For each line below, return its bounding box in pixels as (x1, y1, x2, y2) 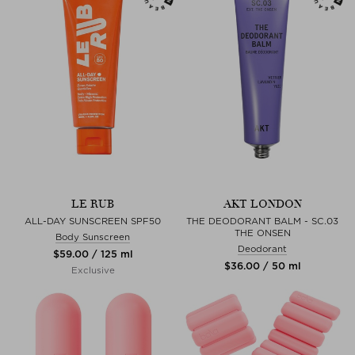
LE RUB (71, 197, 114, 211)
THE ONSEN (234, 227, 291, 239)
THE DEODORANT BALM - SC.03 (186, 215, 338, 227)
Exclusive (71, 264, 115, 276)
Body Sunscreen (55, 231, 130, 242)
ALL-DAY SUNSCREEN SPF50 (25, 215, 161, 227)
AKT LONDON (223, 197, 302, 211)
